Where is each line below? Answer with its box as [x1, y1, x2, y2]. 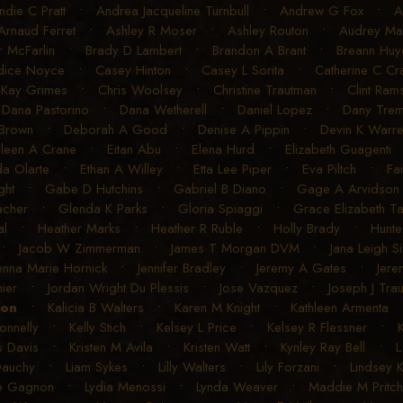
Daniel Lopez [237, 100, 312, 121]
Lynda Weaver [196, 377, 278, 398]
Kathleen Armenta [290, 298, 389, 318]
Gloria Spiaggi [177, 199, 263, 219]
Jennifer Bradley [137, 258, 226, 279]
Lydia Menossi [85, 377, 166, 398]
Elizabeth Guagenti [285, 139, 391, 160]
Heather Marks [38, 219, 121, 239]
